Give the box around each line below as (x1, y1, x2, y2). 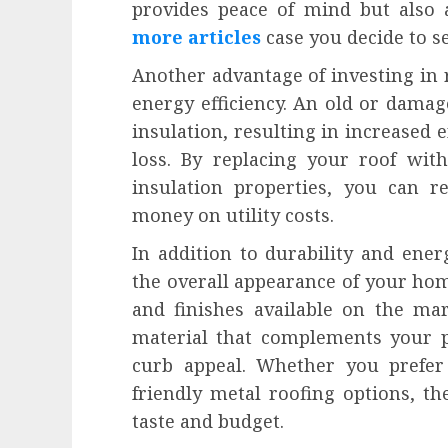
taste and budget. (132, 408, 284, 433)
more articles (132, 24, 261, 49)
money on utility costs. (132, 202, 334, 227)
